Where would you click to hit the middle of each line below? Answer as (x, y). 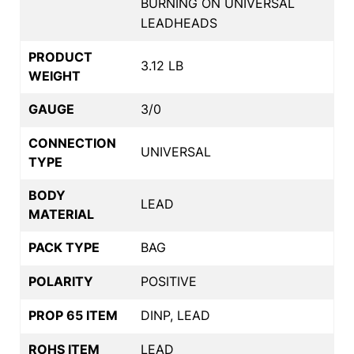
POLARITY (61, 281)
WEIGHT (55, 75)
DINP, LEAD (175, 315)
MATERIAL (61, 214)
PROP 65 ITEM (73, 315)
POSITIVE (169, 281)
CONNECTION (72, 143)
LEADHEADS (179, 23)
